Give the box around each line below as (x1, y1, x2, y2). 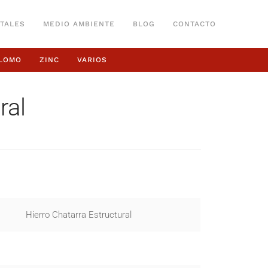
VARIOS (77, 55, 107, 64)
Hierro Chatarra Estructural (26, 209, 132, 220)
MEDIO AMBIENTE (43, 19, 115, 28)
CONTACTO (173, 19, 216, 28)
